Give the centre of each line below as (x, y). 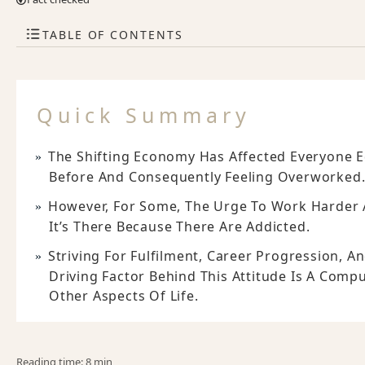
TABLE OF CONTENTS (113, 34)
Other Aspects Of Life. (124, 296)
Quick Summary (144, 115)
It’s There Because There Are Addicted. (180, 226)
